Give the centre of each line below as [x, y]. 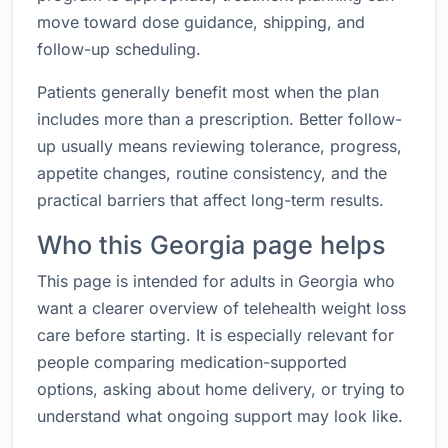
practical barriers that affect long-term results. [210, 200]
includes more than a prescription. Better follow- [219, 119]
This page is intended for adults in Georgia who [216, 281]
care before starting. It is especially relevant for [215, 335]
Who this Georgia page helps [211, 245]
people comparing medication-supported [192, 362]
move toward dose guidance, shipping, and [201, 22]
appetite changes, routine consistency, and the [212, 173]
